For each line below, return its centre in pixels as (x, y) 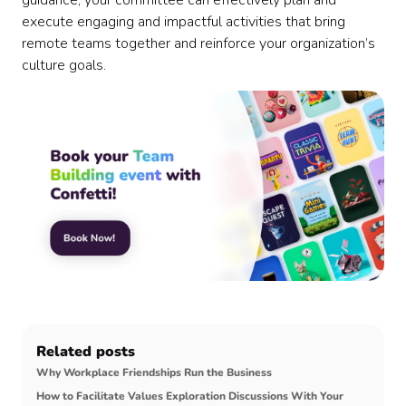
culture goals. (66, 66)
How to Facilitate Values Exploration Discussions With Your (190, 396)
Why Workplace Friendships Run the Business (154, 373)
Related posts (86, 352)
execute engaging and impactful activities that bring (184, 22)
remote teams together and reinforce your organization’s (198, 44)
